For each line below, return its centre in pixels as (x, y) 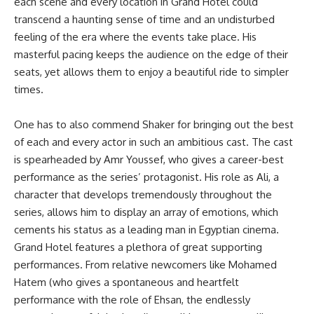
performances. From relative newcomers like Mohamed (145, 265)
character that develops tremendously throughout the (143, 195)
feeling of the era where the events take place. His (135, 37)
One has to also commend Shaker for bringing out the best (154, 125)
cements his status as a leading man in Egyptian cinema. (146, 230)
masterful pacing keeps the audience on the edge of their (151, 55)
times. (29, 90)
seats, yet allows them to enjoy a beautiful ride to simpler (151, 72)
